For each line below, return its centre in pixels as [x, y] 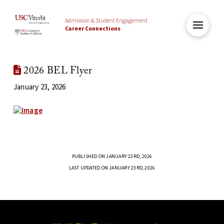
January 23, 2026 [39, 87]
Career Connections [92, 29]
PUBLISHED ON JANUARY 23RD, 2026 [112, 157]
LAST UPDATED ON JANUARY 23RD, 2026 [112, 168]
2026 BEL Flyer [57, 71]
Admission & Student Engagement [106, 21]
